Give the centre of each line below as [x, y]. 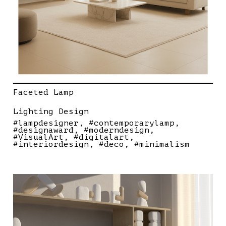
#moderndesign [117, 130]
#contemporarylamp [132, 123]
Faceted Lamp [43, 93]
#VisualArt [38, 137]
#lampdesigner [46, 123]
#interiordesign [51, 145]
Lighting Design [51, 112]
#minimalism [162, 145]
